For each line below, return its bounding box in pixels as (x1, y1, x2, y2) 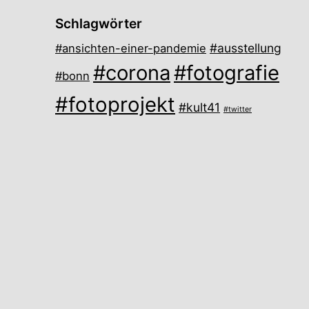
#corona (93, 60, 170, 85)
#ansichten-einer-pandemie (55, 41, 206, 55)
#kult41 (179, 99, 220, 114)
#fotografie (174, 60, 279, 85)
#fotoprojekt (55, 92, 175, 117)
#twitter (223, 104, 252, 114)
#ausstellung (210, 40, 281, 55)
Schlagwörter (55, 14, 142, 32)
